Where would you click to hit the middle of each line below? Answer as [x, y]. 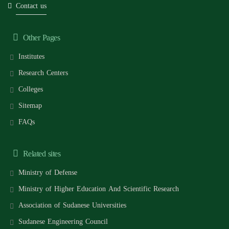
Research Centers [43, 73]
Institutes [31, 56]
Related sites [40, 153]
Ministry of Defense [48, 172]
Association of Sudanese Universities [72, 205]
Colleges [30, 89]
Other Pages [40, 37]
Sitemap [30, 105]
